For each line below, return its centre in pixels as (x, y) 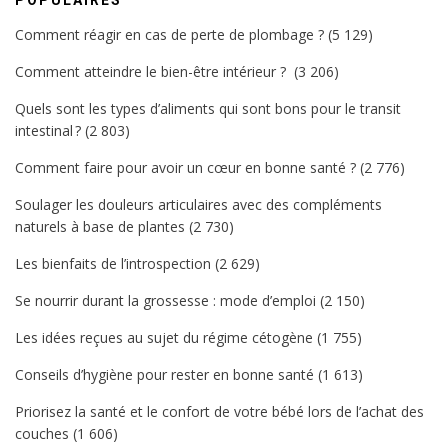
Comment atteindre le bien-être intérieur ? (152, 71)
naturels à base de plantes (100, 226)
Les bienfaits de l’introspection (113, 263)
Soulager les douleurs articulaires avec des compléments (198, 204)
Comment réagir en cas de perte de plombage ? (169, 34)
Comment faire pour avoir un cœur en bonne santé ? (185, 167)
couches (42, 433)
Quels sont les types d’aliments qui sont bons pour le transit (208, 108)
